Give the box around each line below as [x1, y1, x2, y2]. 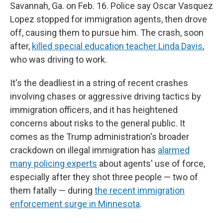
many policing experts [10, 158, 97, 169]
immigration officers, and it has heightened [10, 105, 178, 115]
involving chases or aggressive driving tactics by [10, 91, 201, 102]
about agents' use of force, [97, 158, 205, 169]
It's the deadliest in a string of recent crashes [10, 78, 188, 88]
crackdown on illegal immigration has [10, 145, 158, 155]
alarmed [158, 145, 190, 155]
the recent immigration [95, 185, 185, 196]
